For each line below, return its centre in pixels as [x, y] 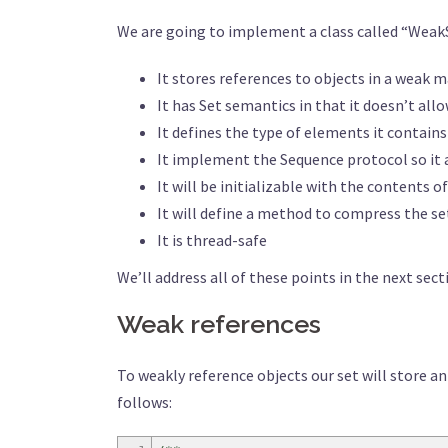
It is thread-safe [212, 240]
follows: [144, 402]
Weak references [219, 324]
